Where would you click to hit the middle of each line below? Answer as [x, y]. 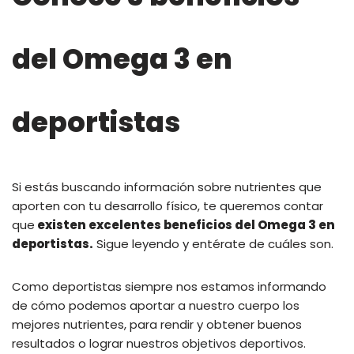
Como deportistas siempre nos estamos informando [169, 286]
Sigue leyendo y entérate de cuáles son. [213, 243]
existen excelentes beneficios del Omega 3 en [185, 224]
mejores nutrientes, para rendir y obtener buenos [157, 324]
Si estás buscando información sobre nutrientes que [167, 186]
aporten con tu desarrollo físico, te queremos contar [168, 205]
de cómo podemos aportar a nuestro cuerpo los [156, 305]
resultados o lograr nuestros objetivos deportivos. [160, 343]
